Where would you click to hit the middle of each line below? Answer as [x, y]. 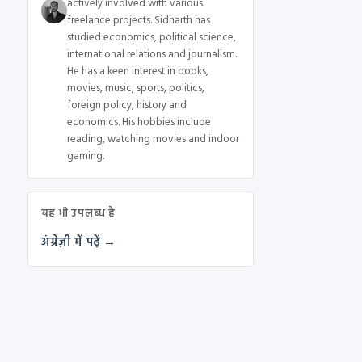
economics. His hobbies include [139, 123]
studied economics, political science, [151, 38]
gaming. [85, 157]
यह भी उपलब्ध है [78, 214]
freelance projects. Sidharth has [138, 21]
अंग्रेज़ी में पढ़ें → [78, 243]
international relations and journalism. [152, 55]
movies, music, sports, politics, [135, 89]
